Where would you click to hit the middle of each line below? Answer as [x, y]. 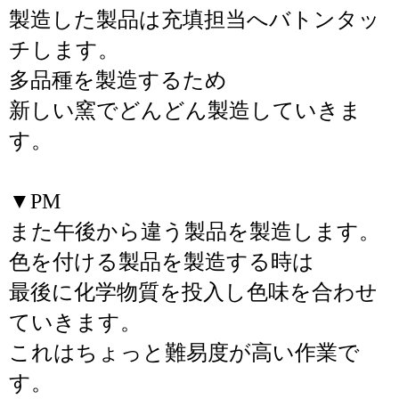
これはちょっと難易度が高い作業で [184, 353]
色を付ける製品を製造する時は [162, 262]
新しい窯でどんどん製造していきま [185, 110]
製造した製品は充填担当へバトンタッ [195, 20]
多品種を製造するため [118, 80]
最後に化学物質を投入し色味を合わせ [193, 292]
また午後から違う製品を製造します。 [195, 232]
